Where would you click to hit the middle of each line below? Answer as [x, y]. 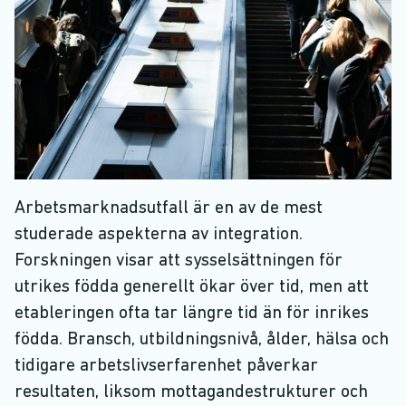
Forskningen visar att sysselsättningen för [179, 261]
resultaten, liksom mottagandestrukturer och [191, 393]
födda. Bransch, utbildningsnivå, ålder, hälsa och [202, 340]
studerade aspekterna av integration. [159, 235]
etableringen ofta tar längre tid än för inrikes [192, 314]
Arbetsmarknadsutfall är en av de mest [169, 209]
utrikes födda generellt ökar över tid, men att [192, 288]
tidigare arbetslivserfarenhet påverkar [166, 367]
